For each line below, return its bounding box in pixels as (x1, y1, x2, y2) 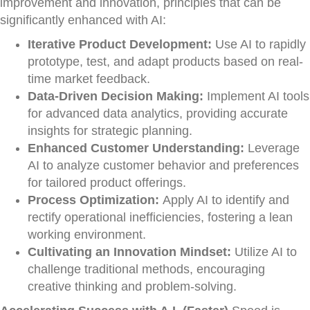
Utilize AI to (231, 245, 297, 259)
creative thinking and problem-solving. (28, 280, 237, 293)
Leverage (244, 141, 300, 155)
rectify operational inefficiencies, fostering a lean (28, 210, 293, 224)
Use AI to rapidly (212, 37, 306, 51)
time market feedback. (28, 72, 150, 86)
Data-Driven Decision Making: (28, 89, 203, 103)
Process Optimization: (28, 193, 159, 207)
